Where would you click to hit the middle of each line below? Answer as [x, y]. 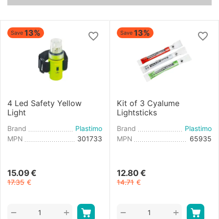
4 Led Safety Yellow [44, 103]
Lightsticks [137, 112]
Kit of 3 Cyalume [148, 103]
